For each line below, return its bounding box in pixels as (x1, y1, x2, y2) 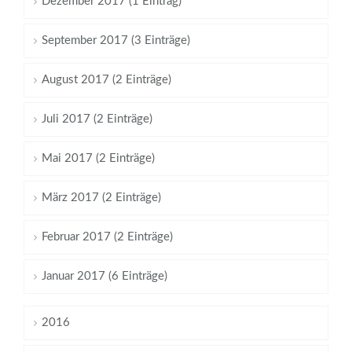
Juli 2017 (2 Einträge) (42, 113, 152, 126)
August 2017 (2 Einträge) (42, 74, 171, 86)
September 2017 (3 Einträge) (42, 35, 190, 47)
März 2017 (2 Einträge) (42, 192, 161, 204)
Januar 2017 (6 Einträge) (42, 270, 167, 283)
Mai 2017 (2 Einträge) (42, 152, 155, 165)
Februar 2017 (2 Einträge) (42, 231, 173, 244)
